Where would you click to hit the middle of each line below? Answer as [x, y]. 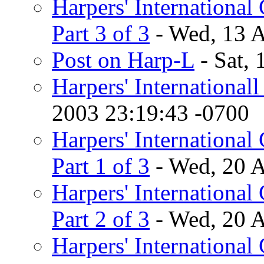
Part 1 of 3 [101, 166]
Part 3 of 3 [101, 33]
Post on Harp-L [123, 60]
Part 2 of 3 [101, 219]
